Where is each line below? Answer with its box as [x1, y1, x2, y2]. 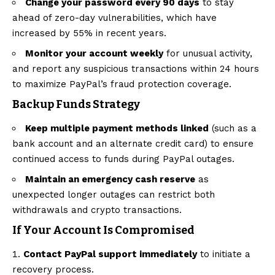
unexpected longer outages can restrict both [12, 188, 215, 200]
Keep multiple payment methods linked [25, 122, 209, 134]
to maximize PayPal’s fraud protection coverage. [12, 78, 231, 90]
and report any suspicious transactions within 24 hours [12, 63, 259, 74]
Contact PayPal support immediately [23, 249, 197, 260]
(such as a [209, 122, 257, 134]
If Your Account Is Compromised [12, 223, 195, 237]
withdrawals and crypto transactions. [12, 204, 182, 215]
